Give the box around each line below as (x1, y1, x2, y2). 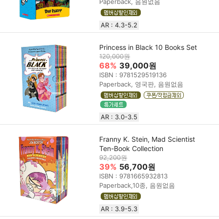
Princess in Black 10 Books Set (99, 43, 197, 51)
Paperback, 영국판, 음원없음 (99, 80, 184, 88)
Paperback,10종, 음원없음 (99, 181, 175, 189)
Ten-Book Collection (99, 144, 164, 153)
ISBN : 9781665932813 (99, 172, 168, 180)
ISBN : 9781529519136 (99, 70, 167, 79)
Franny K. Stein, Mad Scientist (99, 134, 196, 143)
